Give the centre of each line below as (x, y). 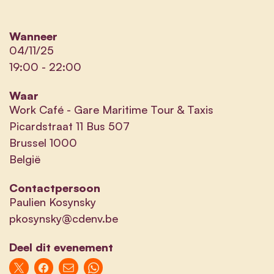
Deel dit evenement (61, 247)
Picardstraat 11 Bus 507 (69, 126)
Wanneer (33, 36)
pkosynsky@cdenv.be (64, 218)
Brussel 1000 (43, 142)
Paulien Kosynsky (53, 202)
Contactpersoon (55, 187)
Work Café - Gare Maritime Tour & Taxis (111, 109)
